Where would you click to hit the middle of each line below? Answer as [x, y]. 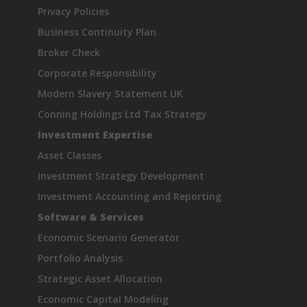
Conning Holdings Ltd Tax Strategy [122, 114]
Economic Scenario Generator [109, 237]
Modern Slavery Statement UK [110, 94]
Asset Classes [70, 155]
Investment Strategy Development [121, 176]
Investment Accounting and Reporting [130, 196]
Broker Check [69, 52]
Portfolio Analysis [80, 258]
